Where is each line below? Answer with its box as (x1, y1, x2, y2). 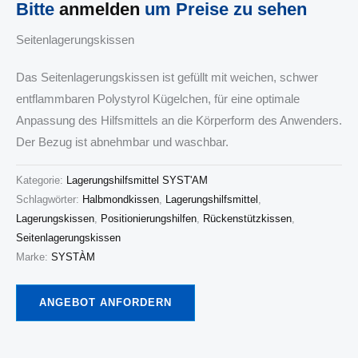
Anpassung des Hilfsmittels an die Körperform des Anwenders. (16, 113, 342, 127)
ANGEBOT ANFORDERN (39, 296, 172, 308)
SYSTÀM (51, 250, 95, 263)
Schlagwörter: (16, 193, 82, 205)
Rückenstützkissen (203, 212, 292, 225)
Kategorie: (16, 173, 66, 186)
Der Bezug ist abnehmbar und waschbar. (16, 135, 229, 149)
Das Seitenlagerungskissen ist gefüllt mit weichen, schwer (16, 70, 318, 84)
